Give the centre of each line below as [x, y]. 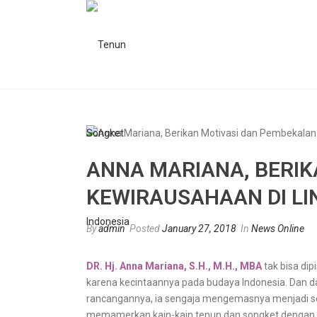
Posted [145, 228]
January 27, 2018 [199, 228]
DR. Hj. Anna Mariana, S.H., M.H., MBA [174, 266]
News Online [278, 228]
